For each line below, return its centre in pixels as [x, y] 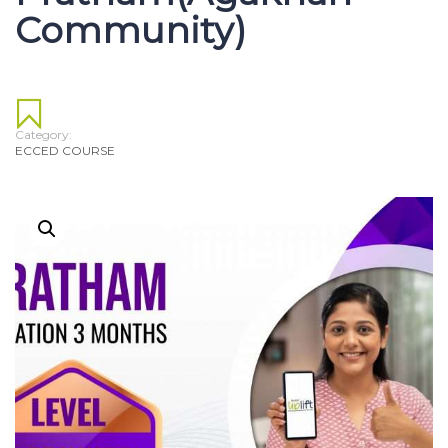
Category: [43, 134]
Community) [130, 29]
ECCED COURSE [65, 150]
